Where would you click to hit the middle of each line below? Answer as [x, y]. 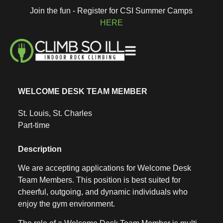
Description [40, 149]
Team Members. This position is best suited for [99, 180]
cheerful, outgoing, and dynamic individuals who [103, 192]
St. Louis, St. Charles [55, 113]
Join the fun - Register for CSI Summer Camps [111, 11]
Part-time [34, 125]
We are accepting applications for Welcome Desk [104, 168]
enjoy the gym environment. [66, 204]
